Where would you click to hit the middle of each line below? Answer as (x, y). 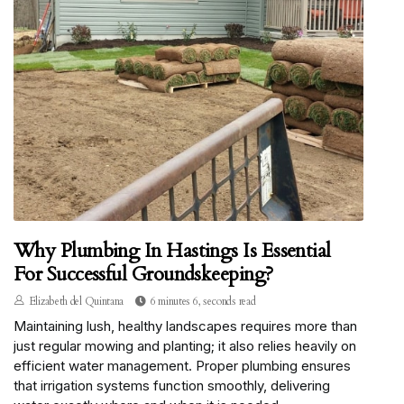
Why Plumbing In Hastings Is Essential (172, 251)
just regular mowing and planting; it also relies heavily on (185, 346)
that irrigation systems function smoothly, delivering (172, 386)
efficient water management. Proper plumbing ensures (182, 366)
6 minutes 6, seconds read (203, 302)
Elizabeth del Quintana (76, 302)
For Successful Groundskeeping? (143, 275)
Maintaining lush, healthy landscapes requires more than (185, 326)
